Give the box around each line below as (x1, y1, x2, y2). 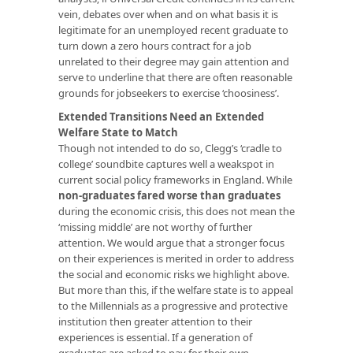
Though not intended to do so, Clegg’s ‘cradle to (58, 140, 282, 155)
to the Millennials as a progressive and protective (58, 298, 288, 313)
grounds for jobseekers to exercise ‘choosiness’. (58, 85, 279, 100)
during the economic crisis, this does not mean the (58, 203, 295, 218)
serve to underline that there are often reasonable (58, 69, 292, 84)
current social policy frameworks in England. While (58, 172, 292, 187)
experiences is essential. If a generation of (58, 329, 252, 344)
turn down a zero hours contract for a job (58, 38, 251, 53)
